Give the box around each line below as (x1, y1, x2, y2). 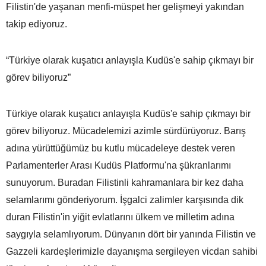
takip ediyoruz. (6, 18, 67, 29)
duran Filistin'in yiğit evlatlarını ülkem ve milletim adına (6, 211, 235, 222)
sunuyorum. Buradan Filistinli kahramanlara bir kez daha (6, 177, 243, 188)
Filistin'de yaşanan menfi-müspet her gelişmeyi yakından (6, 1, 244, 12)
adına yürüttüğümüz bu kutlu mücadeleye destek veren (6, 142, 235, 153)
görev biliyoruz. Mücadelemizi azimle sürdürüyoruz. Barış (6, 125, 246, 136)
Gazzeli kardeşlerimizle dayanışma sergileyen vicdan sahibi (6, 246, 258, 256)
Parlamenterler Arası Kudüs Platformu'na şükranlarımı (6, 160, 231, 170)
